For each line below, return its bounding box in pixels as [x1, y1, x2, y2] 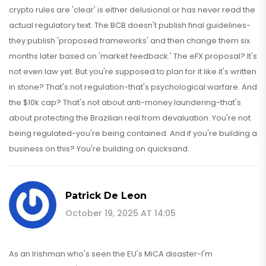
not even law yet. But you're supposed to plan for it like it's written [9, 65, 256, 77]
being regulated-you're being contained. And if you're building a [9, 127, 257, 139]
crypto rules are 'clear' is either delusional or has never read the [9, 4, 255, 15]
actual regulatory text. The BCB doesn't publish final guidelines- [9, 19, 251, 31]
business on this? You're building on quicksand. [9, 142, 189, 154]
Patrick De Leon [65, 189, 147, 201]
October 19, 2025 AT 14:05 [65, 207, 176, 219]
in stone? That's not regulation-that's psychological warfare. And [9, 81, 257, 93]
